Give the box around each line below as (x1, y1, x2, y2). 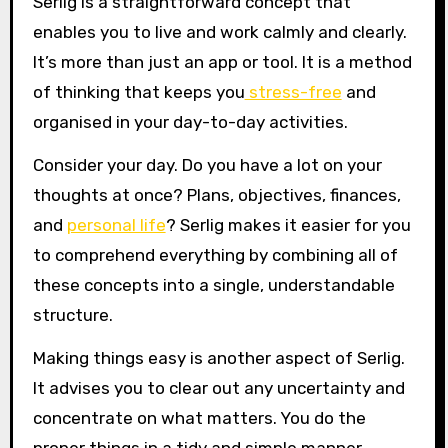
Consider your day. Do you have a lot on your (32, 155, 382, 176)
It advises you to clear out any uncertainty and (32, 377, 405, 398)
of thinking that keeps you (32, 82, 245, 103)
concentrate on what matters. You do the (32, 407, 366, 428)
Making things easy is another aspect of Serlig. (32, 347, 405, 368)
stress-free (244, 82, 342, 103)
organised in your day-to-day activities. (32, 112, 348, 133)
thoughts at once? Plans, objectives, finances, (32, 185, 401, 206)
